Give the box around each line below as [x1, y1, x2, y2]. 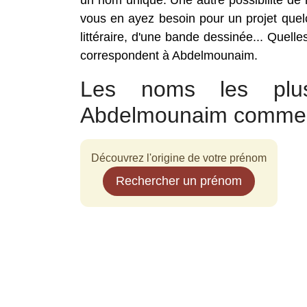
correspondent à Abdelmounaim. [80, 49, 258, 62]
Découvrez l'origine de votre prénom [91, 152, 267, 164]
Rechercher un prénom [116, 174, 242, 188]
